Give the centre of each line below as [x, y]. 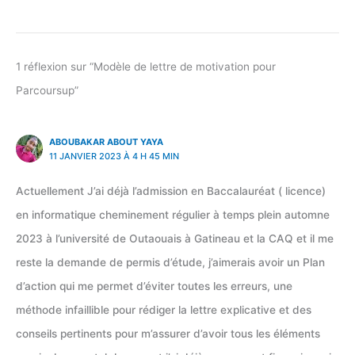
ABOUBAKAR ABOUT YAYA [106, 142]
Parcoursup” [47, 91]
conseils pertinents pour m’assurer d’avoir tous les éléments [168, 334]
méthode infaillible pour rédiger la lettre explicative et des [164, 310]
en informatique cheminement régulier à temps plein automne [173, 215]
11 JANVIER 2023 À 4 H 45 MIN [114, 157]
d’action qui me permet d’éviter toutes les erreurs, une [154, 286]
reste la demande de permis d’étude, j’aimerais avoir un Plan [170, 263]
